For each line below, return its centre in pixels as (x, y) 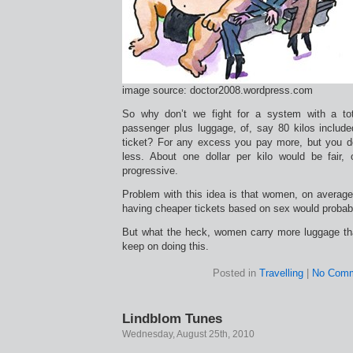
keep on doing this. (165, 246)
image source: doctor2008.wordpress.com (217, 90)
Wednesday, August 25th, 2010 (188, 334)
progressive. (150, 171)
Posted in (236, 273)
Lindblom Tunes (172, 318)
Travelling (281, 273)
